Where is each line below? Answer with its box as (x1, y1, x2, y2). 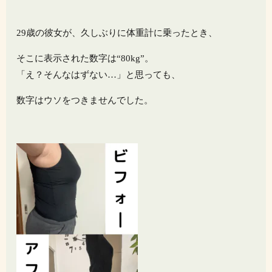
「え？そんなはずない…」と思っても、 (16, 70, 181, 80)
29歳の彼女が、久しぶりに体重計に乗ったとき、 (16, 28, 218, 38)
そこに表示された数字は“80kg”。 (16, 53, 154, 64)
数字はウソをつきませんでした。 (16, 95, 154, 106)
